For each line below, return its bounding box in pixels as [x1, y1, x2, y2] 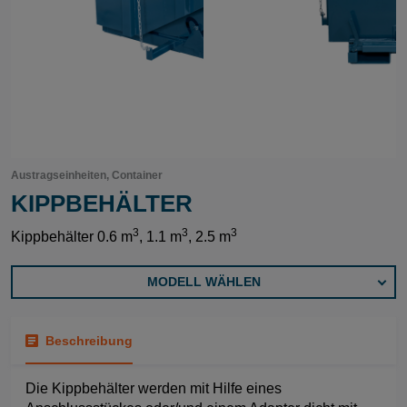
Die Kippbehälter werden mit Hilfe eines [25, 381, 282, 396]
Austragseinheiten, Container [11, 169, 163, 182]
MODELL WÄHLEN [146, 274, 261, 289]
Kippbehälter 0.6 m [11, 229, 133, 244]
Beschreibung [45, 333, 134, 348]
